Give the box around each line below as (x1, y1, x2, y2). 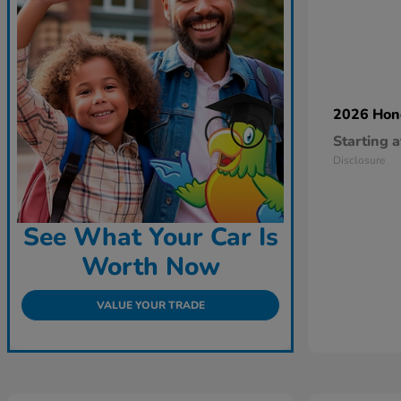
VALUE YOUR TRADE (96, 298, 205, 313)
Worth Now (81, 250, 220, 285)
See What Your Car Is (22, 220, 278, 255)
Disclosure (333, 153, 385, 168)
